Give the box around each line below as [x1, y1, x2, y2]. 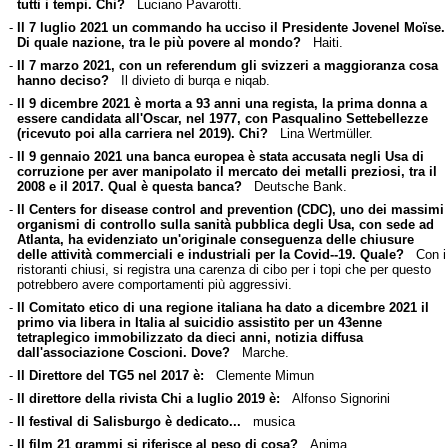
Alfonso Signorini [279, 390, 390, 406]
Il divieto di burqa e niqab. [108, 72, 270, 88]
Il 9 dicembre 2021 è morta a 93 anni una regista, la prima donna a [16, 95, 427, 111]
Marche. [229, 344, 289, 360]
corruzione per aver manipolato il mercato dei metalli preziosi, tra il [16, 163, 437, 179]
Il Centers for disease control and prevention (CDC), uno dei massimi [16, 201, 444, 217]
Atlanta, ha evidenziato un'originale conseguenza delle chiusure [16, 231, 414, 247]
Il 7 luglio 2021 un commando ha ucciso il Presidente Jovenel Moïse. [16, 19, 445, 35]
